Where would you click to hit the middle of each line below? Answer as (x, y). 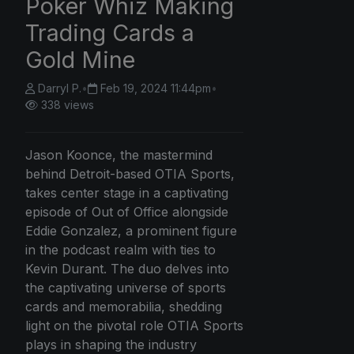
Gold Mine (80, 60)
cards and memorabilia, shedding (124, 307)
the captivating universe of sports (126, 288)
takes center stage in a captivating (127, 193)
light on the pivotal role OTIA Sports (134, 326)
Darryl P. (60, 88)
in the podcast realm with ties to (121, 250)
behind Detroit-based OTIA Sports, (130, 174)
